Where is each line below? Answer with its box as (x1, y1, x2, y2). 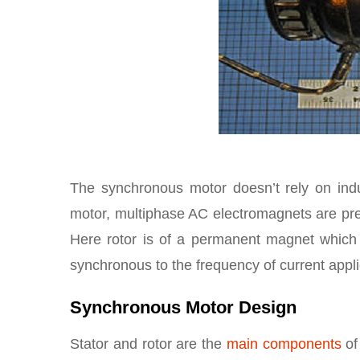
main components (226, 336, 342, 352)
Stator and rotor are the (70, 336, 227, 352)
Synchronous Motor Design (70, 297, 297, 317)
